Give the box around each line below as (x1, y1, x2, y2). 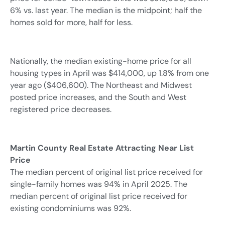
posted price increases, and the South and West (10, 91, 186, 102)
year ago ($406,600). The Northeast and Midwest (10, 79, 192, 90)
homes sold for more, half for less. (10, 17, 133, 28)
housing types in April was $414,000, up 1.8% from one (10, 67, 209, 78)
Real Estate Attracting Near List (69, 142, 194, 153)
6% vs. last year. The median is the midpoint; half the (10, 5, 202, 16)
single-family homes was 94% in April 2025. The (10, 178, 187, 189)
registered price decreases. (10, 103, 111, 115)
